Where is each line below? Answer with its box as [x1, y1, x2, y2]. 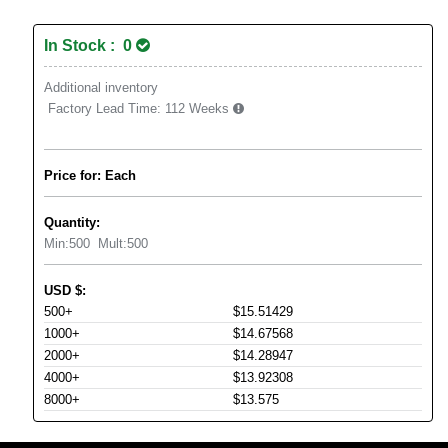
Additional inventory [44, 80, 158, 96]
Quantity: [44, 215, 100, 231]
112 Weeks [165, 101, 233, 117]
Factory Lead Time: [44, 101, 165, 117]
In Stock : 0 [44, 37, 136, 55]
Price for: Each [44, 168, 136, 184]
